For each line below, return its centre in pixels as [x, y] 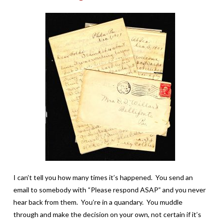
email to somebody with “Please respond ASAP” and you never [109, 189]
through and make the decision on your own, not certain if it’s [107, 214]
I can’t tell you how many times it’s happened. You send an [103, 177]
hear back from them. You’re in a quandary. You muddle [98, 202]
